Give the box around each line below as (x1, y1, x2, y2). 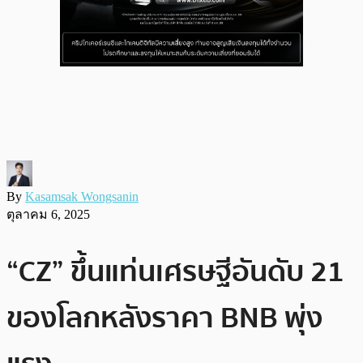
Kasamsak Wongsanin (25, 189, 139, 203)
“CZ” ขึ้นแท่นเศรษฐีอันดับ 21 (6, 248, 344, 295)
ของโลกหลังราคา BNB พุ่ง (6, 294, 322, 341)
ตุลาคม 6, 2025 (6, 207, 90, 221)
